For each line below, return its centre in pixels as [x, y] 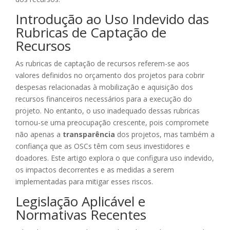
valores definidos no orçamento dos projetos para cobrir [110, 75]
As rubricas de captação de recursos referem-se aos [102, 64]
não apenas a [39, 135]
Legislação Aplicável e [80, 202]
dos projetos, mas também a [165, 135]
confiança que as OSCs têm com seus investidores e [103, 146]
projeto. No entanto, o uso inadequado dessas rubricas [108, 111]
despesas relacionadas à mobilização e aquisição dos [104, 87]
